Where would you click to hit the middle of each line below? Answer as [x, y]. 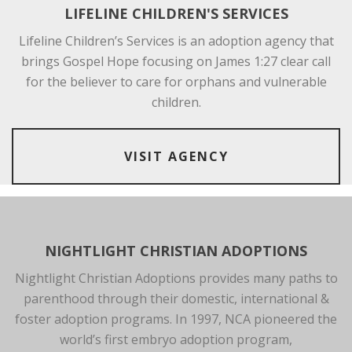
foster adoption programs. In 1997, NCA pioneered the [176, 319]
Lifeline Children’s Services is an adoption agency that [176, 40]
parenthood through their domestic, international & [176, 298]
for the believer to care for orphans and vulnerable [176, 81]
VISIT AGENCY [176, 156]
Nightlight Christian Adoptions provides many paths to [176, 278]
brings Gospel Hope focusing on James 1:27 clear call [176, 61]
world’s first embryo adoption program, [176, 339]
